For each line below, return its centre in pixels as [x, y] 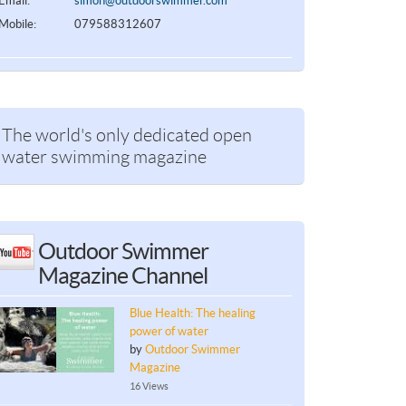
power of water [169, 332]
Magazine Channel [122, 275]
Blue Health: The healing [192, 314]
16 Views [149, 387]
